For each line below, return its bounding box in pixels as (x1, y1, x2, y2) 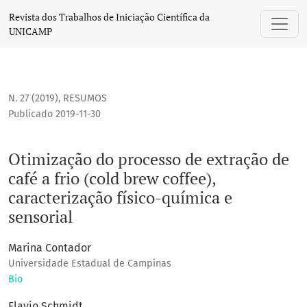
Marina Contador (8, 241, 91, 255)
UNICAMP (9, 25, 52, 38)
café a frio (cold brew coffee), (8, 167, 216, 190)
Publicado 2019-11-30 (8, 108, 101, 121)
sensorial (8, 206, 73, 228)
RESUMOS (63, 93, 107, 105)
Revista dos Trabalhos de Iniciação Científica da (9, 10, 210, 23)
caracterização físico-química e (8, 186, 232, 209)
